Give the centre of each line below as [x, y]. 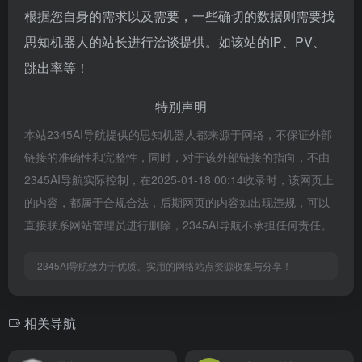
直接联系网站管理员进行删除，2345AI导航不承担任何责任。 [178, 225]
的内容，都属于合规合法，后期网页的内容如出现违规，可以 [177, 202]
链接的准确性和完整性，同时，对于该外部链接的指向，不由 [177, 157]
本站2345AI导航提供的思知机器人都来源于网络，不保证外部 [178, 134]
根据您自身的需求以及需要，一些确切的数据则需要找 [179, 16]
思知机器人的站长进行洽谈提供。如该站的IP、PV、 [175, 42]
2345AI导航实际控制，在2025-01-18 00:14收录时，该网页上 [179, 179]
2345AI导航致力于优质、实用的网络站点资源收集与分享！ [164, 265]
